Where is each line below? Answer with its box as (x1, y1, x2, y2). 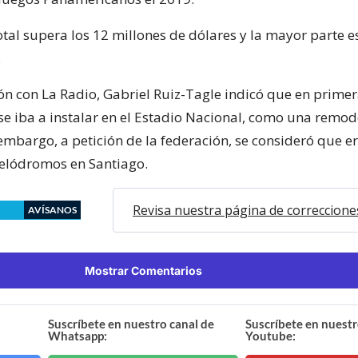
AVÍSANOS (28, 203, 77, 216)
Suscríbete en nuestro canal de (48, 316, 215, 331)
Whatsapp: (48, 328, 108, 343)
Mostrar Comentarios (84, 263, 202, 277)
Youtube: (245, 328, 296, 343)
